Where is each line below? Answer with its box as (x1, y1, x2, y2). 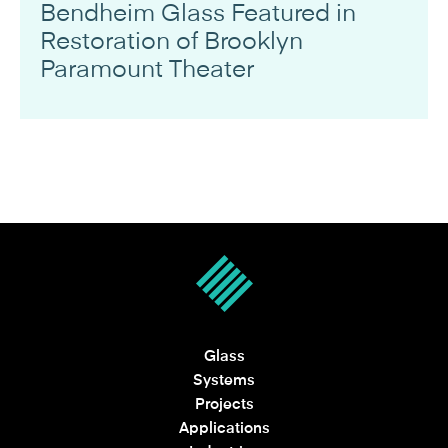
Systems (193, 372, 255, 389)
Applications (178, 420, 270, 437)
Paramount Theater (40, 56, 254, 83)
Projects (194, 396, 254, 413)
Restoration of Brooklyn (40, 28, 303, 55)
